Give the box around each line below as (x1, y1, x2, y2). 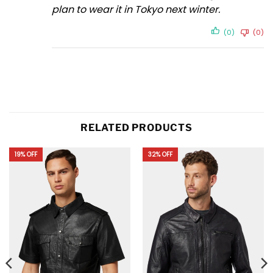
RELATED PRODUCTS (80, 122, 193, 134)
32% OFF (147, 149, 172, 159)
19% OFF (14, 149, 37, 159)
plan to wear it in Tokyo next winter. (52, 2, 220, 17)
